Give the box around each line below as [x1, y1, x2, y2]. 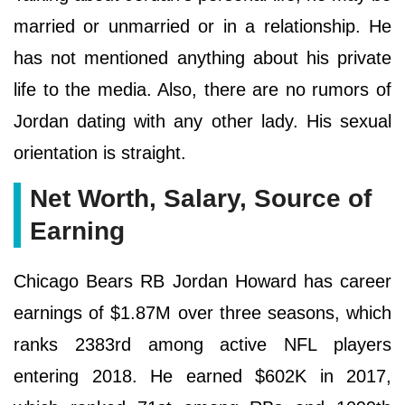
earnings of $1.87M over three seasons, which [14, 302, 391, 323]
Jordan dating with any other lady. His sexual [14, 110, 391, 131]
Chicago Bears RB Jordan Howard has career [14, 270, 391, 291]
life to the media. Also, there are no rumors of [14, 79, 391, 99]
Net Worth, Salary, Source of [30, 184, 372, 212]
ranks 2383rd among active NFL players [14, 334, 391, 354]
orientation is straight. [14, 142, 192, 163]
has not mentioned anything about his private [14, 47, 391, 68]
